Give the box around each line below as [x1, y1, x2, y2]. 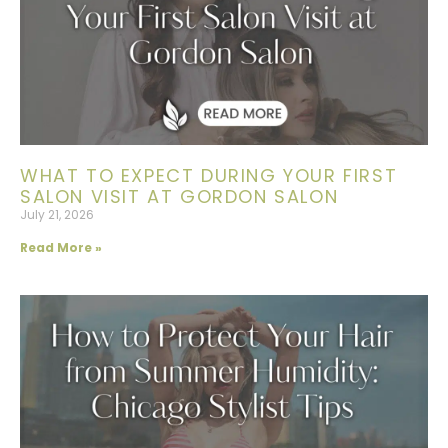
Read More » [20, 239, 102, 257]
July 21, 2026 [20, 206, 94, 224]
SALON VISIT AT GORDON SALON [20, 184, 339, 210]
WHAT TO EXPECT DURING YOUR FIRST [20, 163, 398, 189]
